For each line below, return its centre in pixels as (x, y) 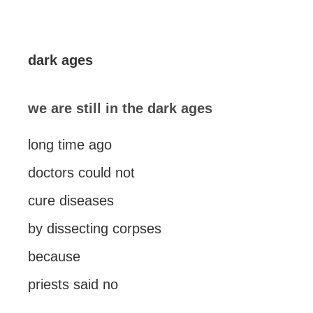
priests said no (73, 284)
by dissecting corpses (95, 228)
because (54, 256)
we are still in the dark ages (120, 108)
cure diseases (71, 201)
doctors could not (81, 173)
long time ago (70, 145)
